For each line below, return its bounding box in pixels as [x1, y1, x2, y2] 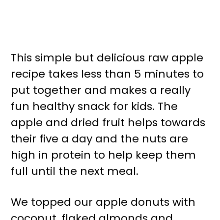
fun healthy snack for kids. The [11, 99, 178, 114]
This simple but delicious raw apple [11, 50, 204, 66]
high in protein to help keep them [11, 147, 196, 163]
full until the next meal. [11, 164, 139, 179]
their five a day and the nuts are [11, 131, 189, 147]
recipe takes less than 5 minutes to [11, 66, 204, 82]
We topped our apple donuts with [11, 194, 196, 210]
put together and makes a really [11, 82, 191, 98]
